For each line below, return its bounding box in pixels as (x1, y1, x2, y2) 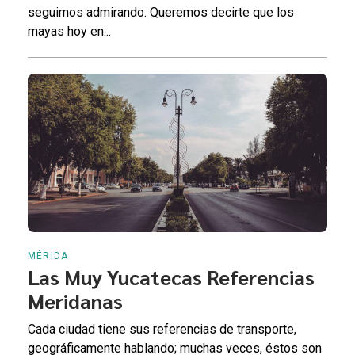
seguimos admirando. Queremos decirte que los (28, 4, 294, 20)
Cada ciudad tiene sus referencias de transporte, (28, 321, 296, 337)
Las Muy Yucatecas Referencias (28, 262, 315, 290)
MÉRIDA (28, 250, 69, 261)
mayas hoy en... (28, 23, 111, 39)
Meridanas (28, 286, 123, 314)
